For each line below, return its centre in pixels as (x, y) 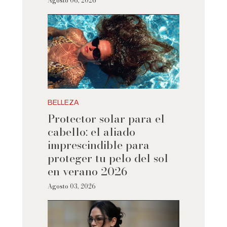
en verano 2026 (87, 172)
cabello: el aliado (91, 132)
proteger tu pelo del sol (108, 158)
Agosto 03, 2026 (71, 186)
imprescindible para (98, 145)
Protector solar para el (106, 119)
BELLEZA (63, 103)
